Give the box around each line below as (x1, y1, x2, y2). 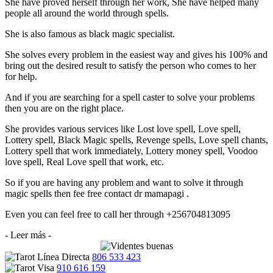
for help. (5, 71, 37, 82)
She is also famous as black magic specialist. (5, 29, 175, 40)
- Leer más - (5, 230, 51, 241)
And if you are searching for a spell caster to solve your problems (5, 92, 255, 103)
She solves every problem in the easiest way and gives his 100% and (5, 49, 268, 60)
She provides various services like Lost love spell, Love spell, (5, 124, 241, 135)
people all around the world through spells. (5, 8, 169, 19)
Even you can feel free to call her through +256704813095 (5, 209, 235, 220)
